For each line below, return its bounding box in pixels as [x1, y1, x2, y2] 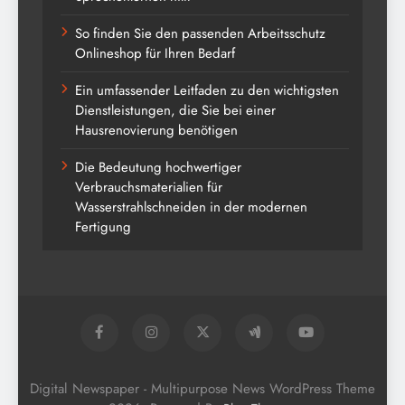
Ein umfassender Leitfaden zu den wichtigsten [75, 80, 339, 100]
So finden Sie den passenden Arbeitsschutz [75, 24, 325, 43]
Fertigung [75, 217, 131, 237]
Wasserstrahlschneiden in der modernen [75, 197, 307, 217]
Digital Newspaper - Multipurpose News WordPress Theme [30, 379, 375, 399]
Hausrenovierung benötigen [75, 120, 238, 140]
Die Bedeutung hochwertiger [75, 157, 241, 177]
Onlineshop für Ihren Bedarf [75, 43, 235, 63]
